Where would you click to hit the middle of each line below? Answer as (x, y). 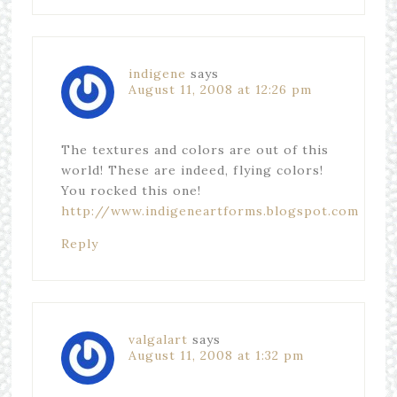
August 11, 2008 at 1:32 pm (216, 355)
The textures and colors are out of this (195, 150)
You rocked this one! (131, 191)
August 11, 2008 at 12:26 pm (220, 90)
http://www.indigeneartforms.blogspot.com (210, 211)
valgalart (158, 339)
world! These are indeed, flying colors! (192, 170)
